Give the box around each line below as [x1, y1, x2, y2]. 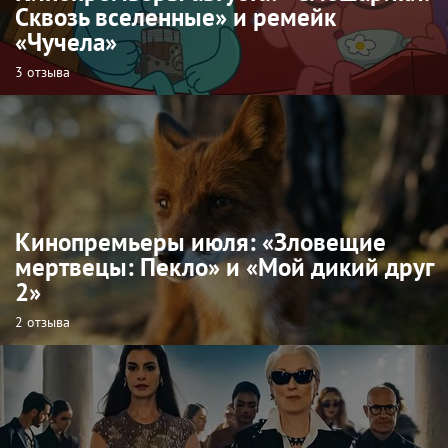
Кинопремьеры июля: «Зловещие [15, 225, 386, 258]
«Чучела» [15, 25, 117, 58]
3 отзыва [15, 62, 70, 81]
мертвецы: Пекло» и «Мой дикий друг [15, 250, 433, 283]
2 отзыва [15, 312, 70, 331]
